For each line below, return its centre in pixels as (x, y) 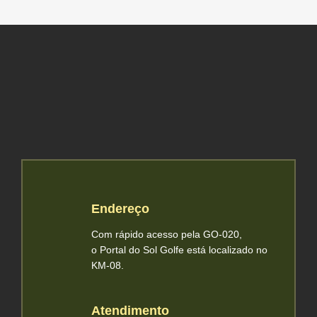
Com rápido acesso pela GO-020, (167, 234)
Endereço (121, 208)
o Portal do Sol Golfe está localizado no (180, 249)
